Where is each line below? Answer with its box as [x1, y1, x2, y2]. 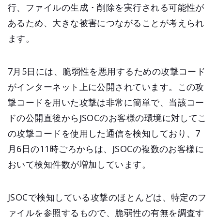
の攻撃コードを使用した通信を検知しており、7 [8, 127, 201, 139]
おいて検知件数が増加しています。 [8, 158, 151, 170]
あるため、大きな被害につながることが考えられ [8, 16, 204, 29]
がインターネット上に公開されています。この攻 [8, 80, 204, 93]
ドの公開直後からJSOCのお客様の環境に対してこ [8, 111, 207, 124]
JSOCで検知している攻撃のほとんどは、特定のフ [8, 191, 207, 203]
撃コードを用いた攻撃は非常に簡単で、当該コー [8, 96, 204, 108]
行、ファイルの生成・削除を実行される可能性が [8, 1, 204, 13]
